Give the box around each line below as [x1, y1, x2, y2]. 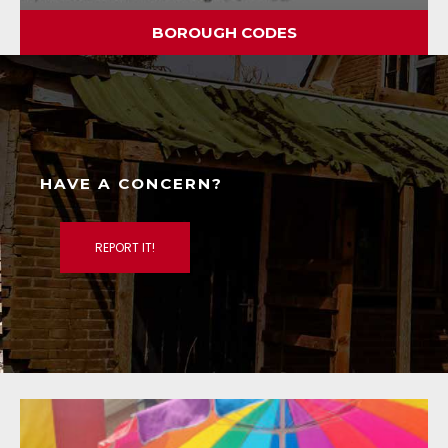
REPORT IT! [95, 239, 155, 257]
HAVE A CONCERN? [40, 174, 223, 194]
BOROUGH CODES [151, 23, 297, 43]
